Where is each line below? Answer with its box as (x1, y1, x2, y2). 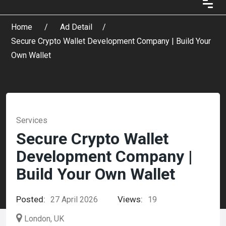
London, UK (24, 214, 64, 223)
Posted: (16, 194, 45, 204)
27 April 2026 (50, 195, 98, 204)
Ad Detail (60, 22, 92, 32)
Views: (118, 194, 143, 204)
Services (16, 116, 47, 125)
